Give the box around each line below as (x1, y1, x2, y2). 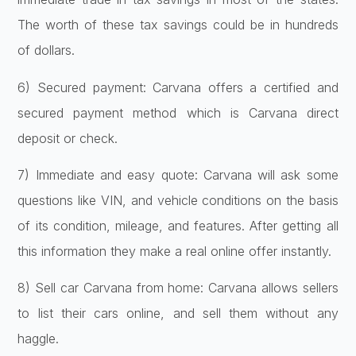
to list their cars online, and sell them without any (17, 305, 339, 322)
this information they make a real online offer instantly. (17, 243, 332, 260)
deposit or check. (17, 130, 118, 146)
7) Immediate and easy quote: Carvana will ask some (17, 167, 339, 184)
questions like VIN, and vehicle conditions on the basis (17, 192, 339, 209)
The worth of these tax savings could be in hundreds (17, 17, 339, 33)
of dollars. (17, 42, 75, 59)
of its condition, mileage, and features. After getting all (17, 218, 339, 234)
